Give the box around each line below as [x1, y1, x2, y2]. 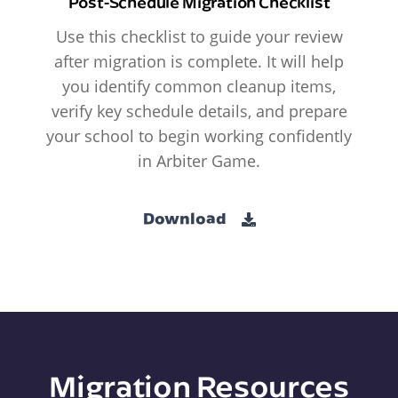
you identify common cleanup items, [62, 76, 336, 98]
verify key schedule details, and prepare [51, 100, 347, 123]
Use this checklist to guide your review [55, 26, 343, 48]
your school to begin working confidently [46, 125, 352, 147]
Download [142, 207, 229, 228]
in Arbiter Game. [138, 150, 260, 172]
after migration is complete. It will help [54, 51, 344, 73]
